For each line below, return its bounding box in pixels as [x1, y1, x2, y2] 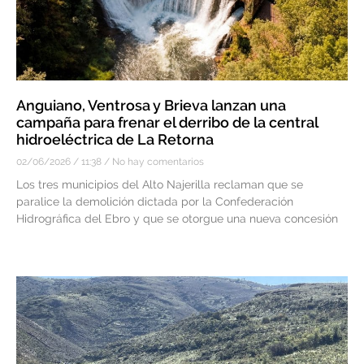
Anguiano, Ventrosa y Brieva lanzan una [16, 97, 286, 115]
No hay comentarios [110, 156, 204, 168]
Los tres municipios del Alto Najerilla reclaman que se [16, 178, 303, 192]
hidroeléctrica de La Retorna [16, 131, 214, 149]
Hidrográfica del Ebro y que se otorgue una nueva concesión [16, 212, 338, 226]
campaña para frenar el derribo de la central [16, 114, 318, 132]
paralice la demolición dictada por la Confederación [16, 195, 293, 209]
